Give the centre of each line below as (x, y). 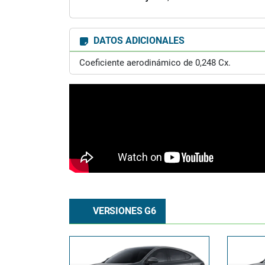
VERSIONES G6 (123, 211)
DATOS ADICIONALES (138, 41)
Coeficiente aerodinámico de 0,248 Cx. (155, 63)
